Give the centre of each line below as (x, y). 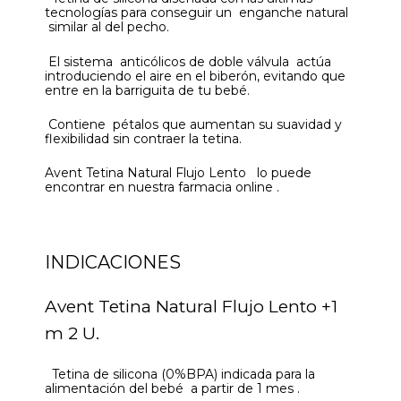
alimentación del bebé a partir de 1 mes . (172, 389)
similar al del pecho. (107, 27)
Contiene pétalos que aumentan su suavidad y (193, 124)
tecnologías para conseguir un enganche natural (196, 13)
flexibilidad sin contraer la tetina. (143, 138)
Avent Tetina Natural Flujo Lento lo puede (178, 173)
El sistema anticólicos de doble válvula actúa (188, 61)
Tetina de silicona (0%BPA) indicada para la (180, 375)
